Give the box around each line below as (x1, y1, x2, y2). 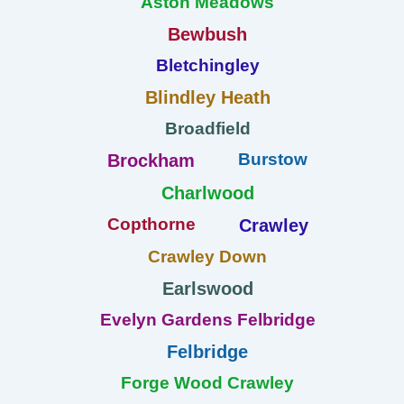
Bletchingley (155, 55, 260, 75)
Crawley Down (148, 246, 267, 266)
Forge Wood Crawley (121, 372, 294, 392)
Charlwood (161, 182, 254, 203)
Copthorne (106, 214, 196, 234)
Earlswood (161, 278, 253, 298)
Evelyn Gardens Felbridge (99, 309, 316, 329)
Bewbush (168, 23, 247, 44)
